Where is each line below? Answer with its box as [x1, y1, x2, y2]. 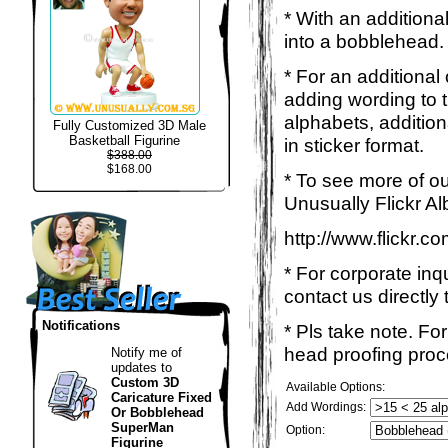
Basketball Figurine [69, 133, 180, 148]
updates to [111, 360, 172, 375]
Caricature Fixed [111, 390, 212, 405]
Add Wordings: [286, 400, 366, 414]
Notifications [42, 318, 120, 333]
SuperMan [111, 420, 174, 435]
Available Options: [286, 380, 385, 394]
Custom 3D [111, 375, 179, 390]
